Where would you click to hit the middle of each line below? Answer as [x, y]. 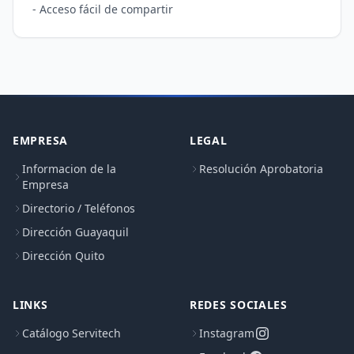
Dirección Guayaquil [75, 232]
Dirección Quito [63, 256]
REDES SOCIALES [239, 305]
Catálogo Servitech [72, 333]
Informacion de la [69, 169]
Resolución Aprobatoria [261, 169]
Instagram [227, 333]
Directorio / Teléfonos [79, 209]
